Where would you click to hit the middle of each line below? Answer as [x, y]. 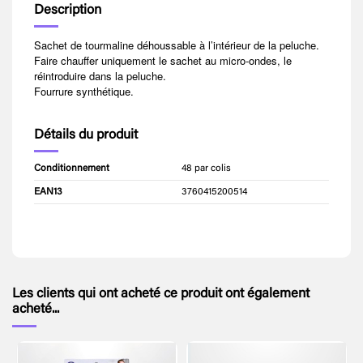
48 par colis [206, 169]
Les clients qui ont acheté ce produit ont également [161, 295]
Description [68, 10]
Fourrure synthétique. [85, 91]
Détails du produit [86, 135]
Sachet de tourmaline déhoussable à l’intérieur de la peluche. [178, 45]
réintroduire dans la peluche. [102, 75]
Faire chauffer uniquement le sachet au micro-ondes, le [163, 60]
